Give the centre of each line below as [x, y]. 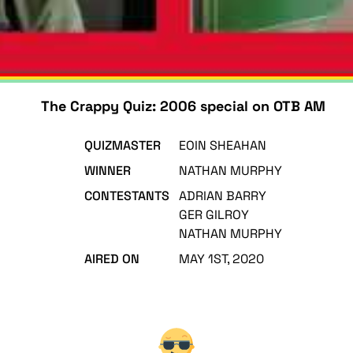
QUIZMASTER [122, 145]
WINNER [107, 171]
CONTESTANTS [126, 196]
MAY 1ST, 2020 [221, 259]
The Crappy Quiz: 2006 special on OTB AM [183, 106]
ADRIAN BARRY [222, 196]
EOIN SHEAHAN [222, 145]
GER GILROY [214, 215]
